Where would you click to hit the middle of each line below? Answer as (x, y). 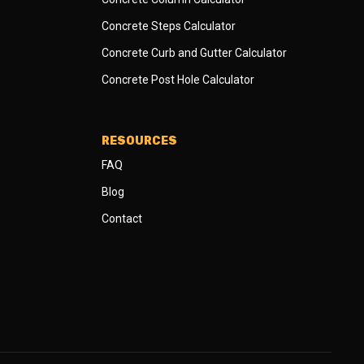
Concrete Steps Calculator (169, 26)
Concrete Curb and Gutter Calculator (195, 53)
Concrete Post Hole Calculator (178, 80)
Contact (122, 219)
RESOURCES (140, 141)
